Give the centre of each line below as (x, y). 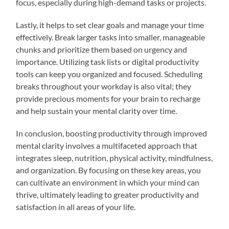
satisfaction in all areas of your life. (76, 207)
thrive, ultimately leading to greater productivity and (108, 194)
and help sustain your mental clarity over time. (97, 110)
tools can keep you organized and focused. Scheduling (109, 74)
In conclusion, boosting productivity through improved (112, 133)
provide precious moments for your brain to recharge (108, 98)
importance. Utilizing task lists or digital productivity (108, 61)
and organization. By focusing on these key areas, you (109, 170)
